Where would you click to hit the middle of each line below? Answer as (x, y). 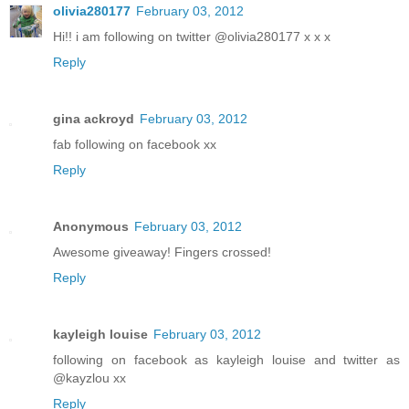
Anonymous (91, 227)
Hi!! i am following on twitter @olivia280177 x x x (192, 37)
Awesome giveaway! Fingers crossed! (162, 252)
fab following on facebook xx (135, 145)
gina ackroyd (94, 119)
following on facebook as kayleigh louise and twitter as (226, 360)
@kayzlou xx (89, 378)
